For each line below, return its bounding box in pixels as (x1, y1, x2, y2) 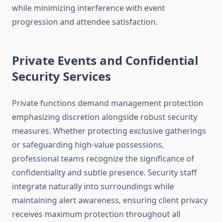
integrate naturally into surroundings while (12, 181, 174, 192)
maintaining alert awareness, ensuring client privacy (12, 195, 208, 206)
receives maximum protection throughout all (12, 209, 180, 220)
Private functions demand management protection (12, 98, 203, 109)
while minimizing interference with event (12, 2, 165, 14)
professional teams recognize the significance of (12, 153, 194, 165)
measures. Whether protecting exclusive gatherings (12, 125, 206, 137)
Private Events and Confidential (12, 52, 198, 69)
